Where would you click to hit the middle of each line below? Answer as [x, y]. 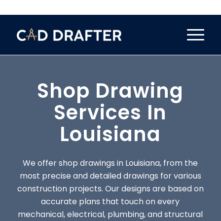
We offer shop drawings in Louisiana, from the [110, 163]
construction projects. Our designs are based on [110, 188]
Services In [110, 112]
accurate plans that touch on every [110, 201]
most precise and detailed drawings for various [110, 176]
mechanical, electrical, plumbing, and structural [110, 214]
